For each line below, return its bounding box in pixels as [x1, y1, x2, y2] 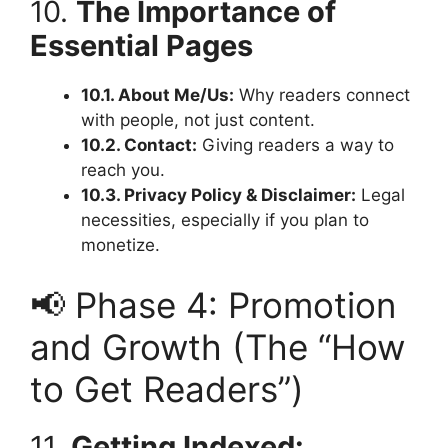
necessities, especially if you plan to [81, 210, 369, 231]
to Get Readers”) [30, 367, 304, 410]
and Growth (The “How [30, 325, 405, 368]
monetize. [81, 235, 160, 256]
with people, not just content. [81, 110, 315, 131]
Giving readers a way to [197, 135, 394, 156]
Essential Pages [30, 28, 253, 64]
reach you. [81, 160, 165, 181]
